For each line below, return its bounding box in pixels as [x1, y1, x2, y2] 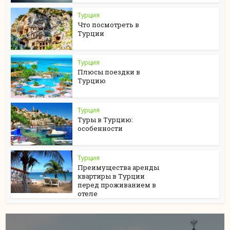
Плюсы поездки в [78, 67, 141, 77]
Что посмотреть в [78, 20, 140, 29]
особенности [78, 124, 123, 133]
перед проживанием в [78, 180, 157, 189]
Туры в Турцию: [78, 115, 133, 124]
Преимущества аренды [78, 162, 160, 172]
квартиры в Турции [78, 171, 145, 181]
